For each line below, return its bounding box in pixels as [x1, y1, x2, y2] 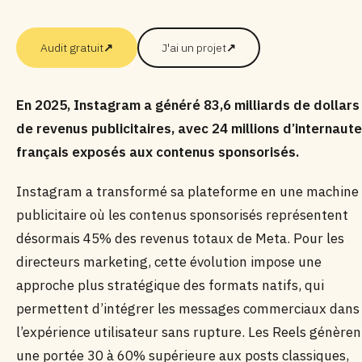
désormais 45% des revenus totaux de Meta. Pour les [16, 229, 344, 247]
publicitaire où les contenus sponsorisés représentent [16, 206, 348, 224]
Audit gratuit [40, 40, 103, 55]
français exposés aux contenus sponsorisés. [16, 143, 299, 161]
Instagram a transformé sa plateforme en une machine [16, 183, 359, 200]
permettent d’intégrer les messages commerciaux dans [16, 300, 360, 318]
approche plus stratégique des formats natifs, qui [16, 276, 324, 294]
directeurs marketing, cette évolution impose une [16, 253, 322, 271]
